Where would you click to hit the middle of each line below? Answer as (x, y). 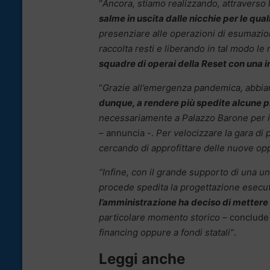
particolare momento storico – (163, 218)
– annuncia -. (126, 133)
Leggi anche (142, 259)
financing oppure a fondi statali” (166, 233)
